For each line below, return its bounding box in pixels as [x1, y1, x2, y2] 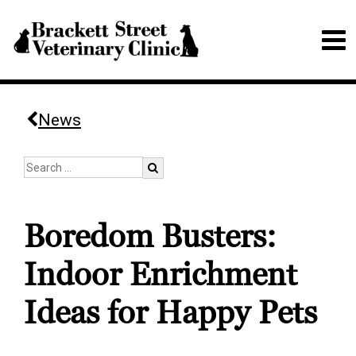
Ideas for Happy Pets [24, 292, 317, 334]
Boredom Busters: [24, 216, 277, 257]
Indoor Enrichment [24, 254, 297, 296]
